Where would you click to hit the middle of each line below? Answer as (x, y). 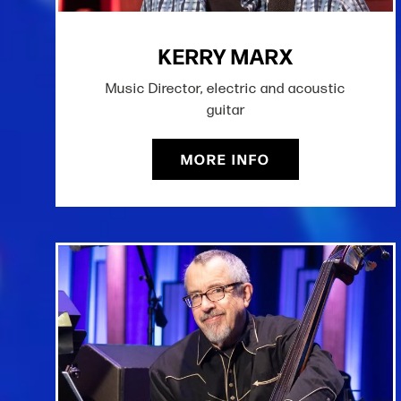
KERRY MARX (226, 55)
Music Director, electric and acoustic (226, 89)
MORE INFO (226, 159)
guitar (226, 110)
